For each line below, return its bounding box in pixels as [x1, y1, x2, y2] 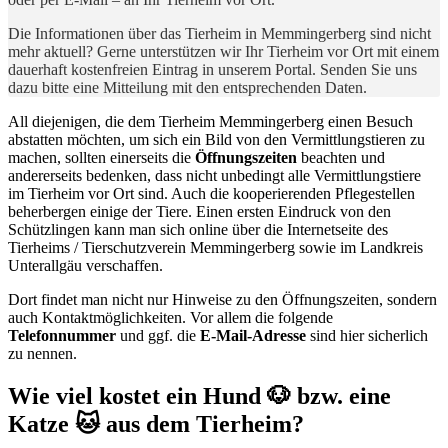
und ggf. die [116, 326, 200, 344]
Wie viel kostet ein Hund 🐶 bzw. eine [8, 382, 391, 409]
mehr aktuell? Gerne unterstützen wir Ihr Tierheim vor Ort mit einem [8, 42, 439, 60]
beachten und [297, 148, 385, 166]
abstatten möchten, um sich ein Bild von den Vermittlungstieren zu [8, 130, 425, 148]
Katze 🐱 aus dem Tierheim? [8, 410, 304, 437]
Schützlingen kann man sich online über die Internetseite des [8, 220, 388, 238]
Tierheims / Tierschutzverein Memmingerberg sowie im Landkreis [8, 238, 423, 256]
